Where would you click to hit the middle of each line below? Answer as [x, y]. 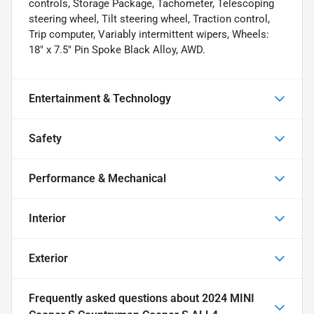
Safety [45, 138]
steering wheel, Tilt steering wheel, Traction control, [149, 19]
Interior [47, 218]
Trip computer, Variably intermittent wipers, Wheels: [149, 34]
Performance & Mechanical [97, 178]
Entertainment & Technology [100, 98]
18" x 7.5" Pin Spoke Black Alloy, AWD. [117, 49]
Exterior [48, 258]
